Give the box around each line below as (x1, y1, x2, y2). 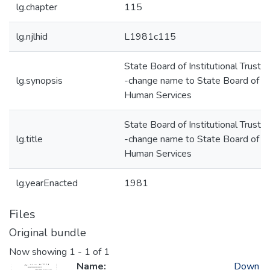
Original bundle (9, 225, 86, 240)
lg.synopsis (16, 74, 63, 87)
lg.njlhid (16, 30, 48, 43)
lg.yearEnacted (16, 177, 78, 190)
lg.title (16, 133, 43, 146)
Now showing (9, 245, 69, 259)
